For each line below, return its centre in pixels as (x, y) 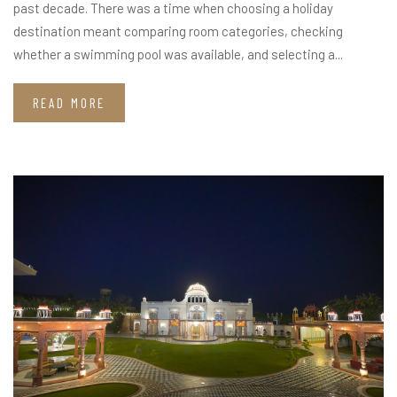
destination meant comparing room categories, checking (178, 31)
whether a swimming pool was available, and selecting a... (178, 54)
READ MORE (69, 103)
